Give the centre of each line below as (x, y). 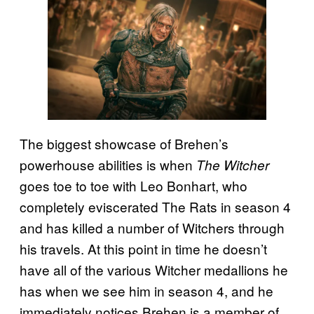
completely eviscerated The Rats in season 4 (155, 207)
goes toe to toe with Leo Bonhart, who (134, 186)
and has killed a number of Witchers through (152, 228)
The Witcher (233, 165)
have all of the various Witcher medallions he (154, 270)
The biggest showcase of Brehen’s (124, 144)
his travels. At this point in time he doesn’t (143, 249)
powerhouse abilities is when (108, 165)
